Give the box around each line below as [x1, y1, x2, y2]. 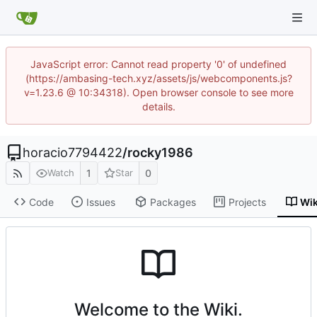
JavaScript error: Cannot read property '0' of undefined [30, 58, 287, 70]
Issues [86, 195, 115, 208]
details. [142, 100, 175, 113]
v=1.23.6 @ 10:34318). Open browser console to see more [23, 86, 294, 98]
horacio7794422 [23, 145, 122, 160]
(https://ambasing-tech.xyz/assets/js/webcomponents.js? [25, 72, 292, 84]
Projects [228, 195, 266, 208]
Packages [149, 195, 196, 208]
